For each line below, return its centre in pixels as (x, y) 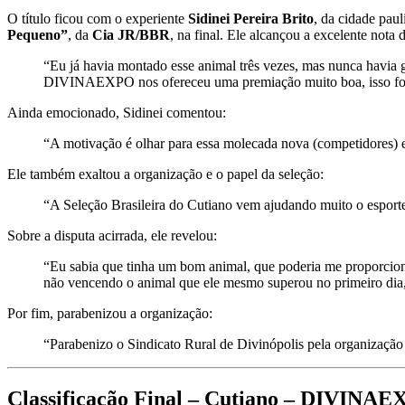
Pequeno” (38, 35)
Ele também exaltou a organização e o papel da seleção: (165, 174)
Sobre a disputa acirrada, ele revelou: (112, 236)
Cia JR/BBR (131, 35)
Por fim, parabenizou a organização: (110, 314)
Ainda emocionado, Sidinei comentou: (117, 113)
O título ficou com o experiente (98, 19)
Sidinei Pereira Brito (251, 19)
